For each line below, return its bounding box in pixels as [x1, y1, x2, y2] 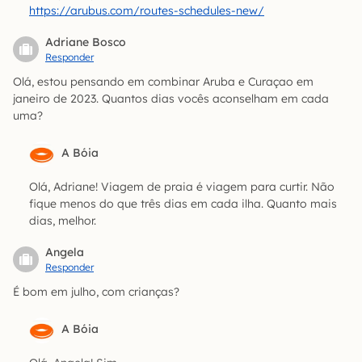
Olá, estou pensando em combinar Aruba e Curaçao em [13, 74, 314, 90]
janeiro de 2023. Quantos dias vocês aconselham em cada [13, 91, 329, 107]
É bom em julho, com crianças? [13, 284, 179, 300]
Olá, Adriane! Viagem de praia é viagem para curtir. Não [29, 179, 335, 195]
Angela [45, 245, 84, 260]
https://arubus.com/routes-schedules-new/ [29, 3, 264, 19]
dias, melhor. [29, 213, 96, 229]
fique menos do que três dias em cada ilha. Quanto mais [29, 196, 337, 212]
